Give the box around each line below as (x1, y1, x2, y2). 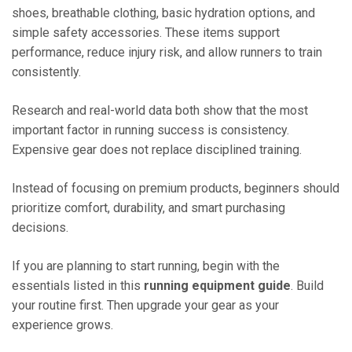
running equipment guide (144, 277, 291, 293)
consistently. (12, 64, 81, 79)
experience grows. (12, 317, 113, 332)
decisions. (12, 219, 68, 235)
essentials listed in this (12, 277, 144, 293)
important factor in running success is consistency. (12, 122, 289, 137)
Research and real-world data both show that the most (12, 102, 308, 118)
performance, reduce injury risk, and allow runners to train (12, 44, 322, 60)
